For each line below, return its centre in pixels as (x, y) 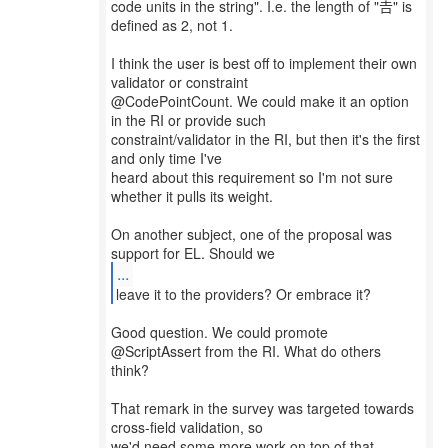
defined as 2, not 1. (172, 25)
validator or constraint (179, 82)
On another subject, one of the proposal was (251, 234)
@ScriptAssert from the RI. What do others (246, 351)
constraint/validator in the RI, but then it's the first (265, 139)
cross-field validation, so (187, 427)
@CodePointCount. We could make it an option (260, 101)
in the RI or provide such (188, 120)
